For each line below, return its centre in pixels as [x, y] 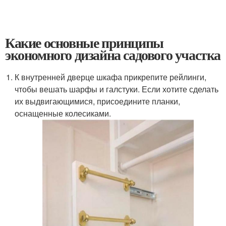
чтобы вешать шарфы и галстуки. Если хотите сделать [117, 89]
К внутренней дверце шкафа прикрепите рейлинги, [111, 77]
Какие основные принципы [84, 43]
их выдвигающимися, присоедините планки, [98, 101]
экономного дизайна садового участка [113, 55]
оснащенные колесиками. [63, 113]
